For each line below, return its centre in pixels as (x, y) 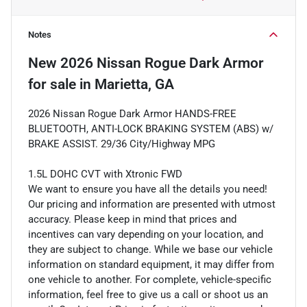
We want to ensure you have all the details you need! (148, 189)
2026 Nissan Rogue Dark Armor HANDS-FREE (132, 114)
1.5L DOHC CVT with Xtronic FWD (105, 174)
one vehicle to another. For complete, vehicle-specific (150, 280)
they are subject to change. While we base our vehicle (150, 250)
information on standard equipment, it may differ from (151, 265)
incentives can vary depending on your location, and (146, 235)
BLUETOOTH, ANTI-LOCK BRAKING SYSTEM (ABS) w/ (151, 129)
